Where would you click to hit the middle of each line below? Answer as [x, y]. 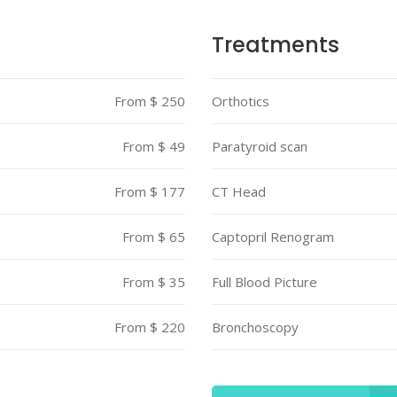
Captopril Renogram [273, 237]
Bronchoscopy [255, 327]
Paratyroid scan [260, 146]
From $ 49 [154, 146]
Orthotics [241, 101]
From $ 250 [150, 101]
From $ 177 [150, 191]
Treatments [276, 45]
